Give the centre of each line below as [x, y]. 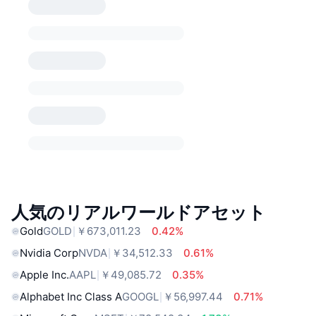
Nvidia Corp [49, 253]
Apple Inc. [44, 275]
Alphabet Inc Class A [71, 297]
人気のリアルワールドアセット [139, 212]
